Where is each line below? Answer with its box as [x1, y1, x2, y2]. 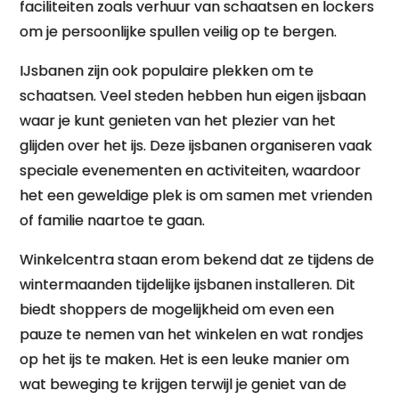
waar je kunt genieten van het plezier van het [20, 110, 337, 131]
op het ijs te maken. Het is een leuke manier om [20, 349, 350, 370]
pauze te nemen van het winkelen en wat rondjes [20, 324, 364, 345]
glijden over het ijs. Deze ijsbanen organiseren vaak [20, 135, 373, 156]
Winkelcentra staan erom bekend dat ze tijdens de [20, 249, 375, 270]
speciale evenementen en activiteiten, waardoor [20, 160, 362, 181]
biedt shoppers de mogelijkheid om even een [20, 299, 335, 320]
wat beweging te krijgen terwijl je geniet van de [20, 374, 347, 395]
